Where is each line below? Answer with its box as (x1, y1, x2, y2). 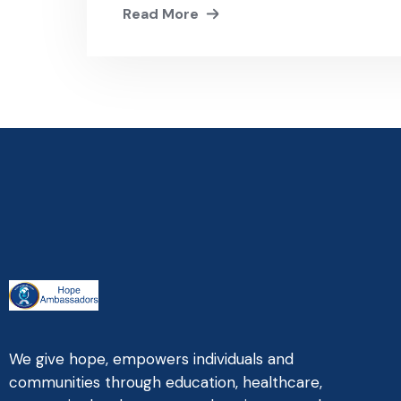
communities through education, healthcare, (9, 372, 322, 393)
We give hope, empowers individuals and (9, 349, 294, 370)
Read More (123, 4, 199, 23)
